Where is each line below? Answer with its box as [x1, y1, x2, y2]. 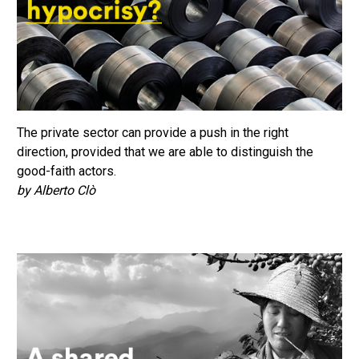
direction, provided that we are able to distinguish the [17, 144, 313, 160]
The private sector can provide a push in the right [17, 125, 288, 141]
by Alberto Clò [17, 183, 95, 199]
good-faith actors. [17, 163, 116, 179]
